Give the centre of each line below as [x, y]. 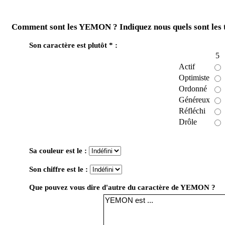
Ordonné [193, 89]
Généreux [194, 100]
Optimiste [194, 78]
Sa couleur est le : [58, 151]
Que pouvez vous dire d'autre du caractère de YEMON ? [122, 187]
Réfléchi [192, 111]
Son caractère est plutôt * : [73, 45]
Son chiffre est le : [59, 169]
